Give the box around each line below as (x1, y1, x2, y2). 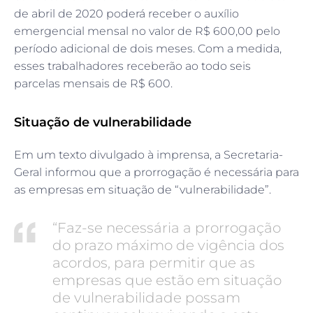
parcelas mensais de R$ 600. (14, 77, 173, 90)
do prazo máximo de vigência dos (52, 237, 284, 254)
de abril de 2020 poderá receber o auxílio (14, 7, 239, 20)
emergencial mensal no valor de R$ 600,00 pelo (14, 24, 280, 38)
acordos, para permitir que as (52, 254, 255, 271)
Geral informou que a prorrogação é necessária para (14, 166, 299, 179)
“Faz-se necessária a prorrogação (52, 219, 281, 236)
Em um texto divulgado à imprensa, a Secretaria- (14, 148, 283, 161)
